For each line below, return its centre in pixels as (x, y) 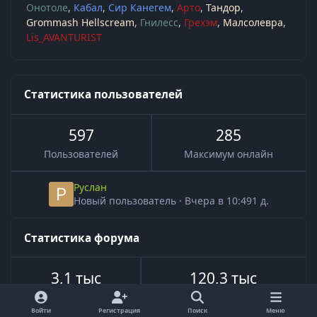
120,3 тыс (223, 278)
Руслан (90, 187)
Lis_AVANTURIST (64, 37)
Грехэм (201, 22)
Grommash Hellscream (80, 22)
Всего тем (76, 296)
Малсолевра (253, 22)
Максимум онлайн (228, 154)
